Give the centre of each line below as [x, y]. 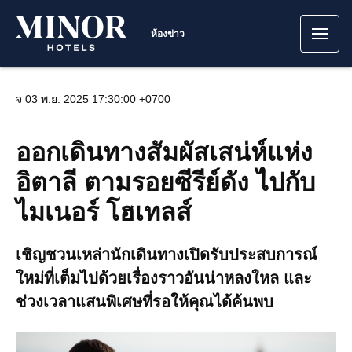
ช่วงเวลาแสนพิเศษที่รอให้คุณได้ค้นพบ [145, 302]
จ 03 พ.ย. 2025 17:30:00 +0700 [93, 99]
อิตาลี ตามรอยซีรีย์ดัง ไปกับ [165, 182]
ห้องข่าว [168, 33]
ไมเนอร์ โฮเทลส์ [104, 212]
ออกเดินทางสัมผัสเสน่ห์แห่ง [164, 152]
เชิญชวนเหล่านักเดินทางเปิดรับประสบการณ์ [167, 255]
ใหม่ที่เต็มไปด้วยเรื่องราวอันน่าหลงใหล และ [164, 278]
